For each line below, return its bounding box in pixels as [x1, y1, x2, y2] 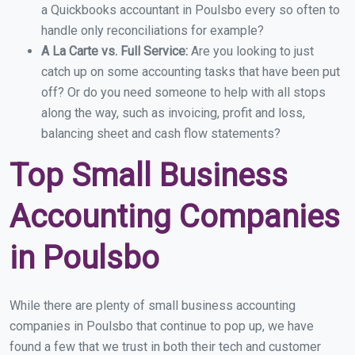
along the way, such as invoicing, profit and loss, [41, 105, 305, 121]
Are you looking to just [191, 44, 314, 59]
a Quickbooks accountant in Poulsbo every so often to [41, 2, 340, 18]
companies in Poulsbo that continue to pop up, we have [10, 319, 314, 334]
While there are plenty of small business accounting [10, 298, 296, 314]
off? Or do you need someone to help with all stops [41, 85, 326, 101]
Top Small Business [10, 157, 288, 195]
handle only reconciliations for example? [41, 23, 264, 39]
